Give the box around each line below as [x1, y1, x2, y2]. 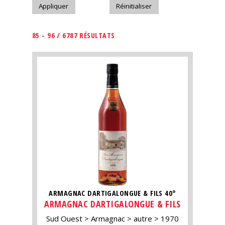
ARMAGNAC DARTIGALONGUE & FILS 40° [49, 188, 176, 198]
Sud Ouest [46, 213, 82, 224]
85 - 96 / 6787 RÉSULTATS [32, 31, 115, 41]
